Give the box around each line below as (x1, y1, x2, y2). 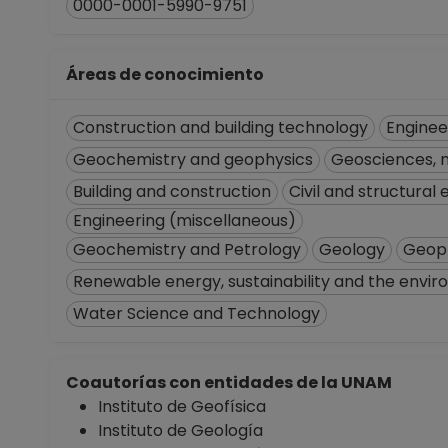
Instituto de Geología (98, 419, 263, 442)
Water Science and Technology (73, 302, 320, 325)
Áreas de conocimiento (66, 63, 270, 86)
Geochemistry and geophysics (73, 148, 313, 171)
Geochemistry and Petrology (73, 238, 301, 261)
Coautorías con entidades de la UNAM (66, 371, 398, 394)
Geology (319, 238, 385, 261)
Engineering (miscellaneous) (73, 209, 296, 232)
